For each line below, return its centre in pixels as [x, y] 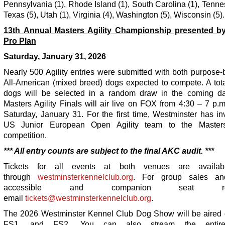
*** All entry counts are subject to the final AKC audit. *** [109, 151]
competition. [25, 135]
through [21, 177]
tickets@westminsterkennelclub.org [88, 198]
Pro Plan [20, 41]
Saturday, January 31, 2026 [55, 56]
